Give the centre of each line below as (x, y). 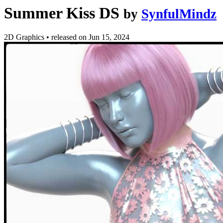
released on (70, 37)
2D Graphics (25, 37)
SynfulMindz (179, 14)
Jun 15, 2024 (109, 37)
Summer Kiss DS (62, 13)
